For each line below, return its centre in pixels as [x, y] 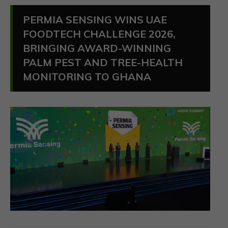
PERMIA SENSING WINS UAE [95, 20]
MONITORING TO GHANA [87, 77]
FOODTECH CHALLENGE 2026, [99, 34]
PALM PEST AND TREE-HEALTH [103, 63]
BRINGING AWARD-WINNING [97, 48]
